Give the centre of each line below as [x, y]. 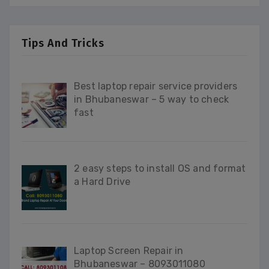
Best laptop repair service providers [156, 86]
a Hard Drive [102, 181]
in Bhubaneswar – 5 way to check [152, 99]
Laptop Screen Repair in [129, 250]
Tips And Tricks [63, 43]
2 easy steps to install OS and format [160, 168]
